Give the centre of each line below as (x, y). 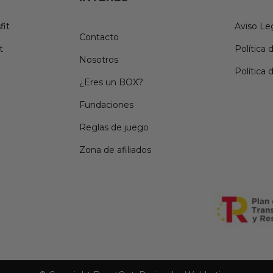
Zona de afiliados (115, 150)
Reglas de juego (114, 127)
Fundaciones (106, 105)
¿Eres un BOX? (111, 82)
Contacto (99, 37)
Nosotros (98, 59)
